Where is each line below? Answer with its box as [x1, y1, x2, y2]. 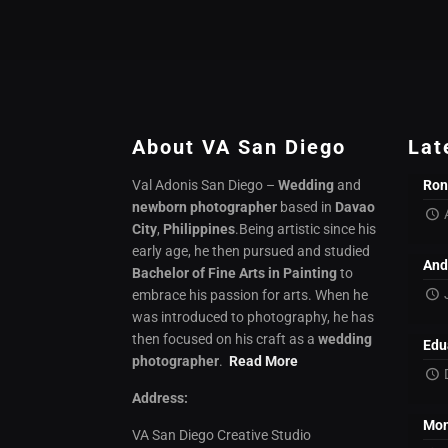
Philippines [163, 221, 236, 238]
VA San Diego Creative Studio [132, 427, 312, 444]
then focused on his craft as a [132, 331, 319, 348]
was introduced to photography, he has [132, 309, 375, 326]
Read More [229, 353, 299, 370]
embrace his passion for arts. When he [132, 287, 369, 304]
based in [277, 199, 336, 216]
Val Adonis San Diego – [132, 177, 279, 194]
